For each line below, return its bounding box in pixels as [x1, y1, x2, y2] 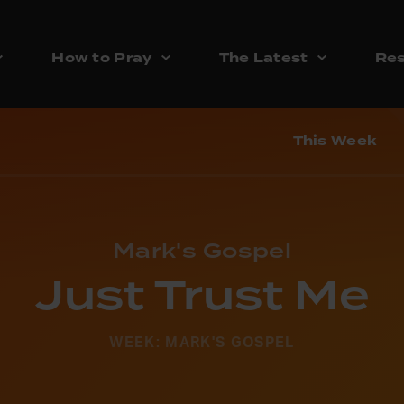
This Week [292, 132, 377, 151]
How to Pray [51, 49, 152, 68]
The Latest [218, 49, 308, 68]
